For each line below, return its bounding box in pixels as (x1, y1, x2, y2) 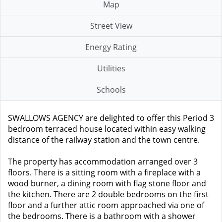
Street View (90, 20, 132, 31)
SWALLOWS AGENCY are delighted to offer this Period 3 (8, 112, 214, 123)
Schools (96, 84, 126, 95)
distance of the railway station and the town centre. (8, 134, 200, 145)
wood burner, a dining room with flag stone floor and (8, 178, 206, 189)
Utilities (97, 63, 125, 74)
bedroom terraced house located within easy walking (8, 123, 206, 134)
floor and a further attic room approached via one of (8, 200, 204, 211)
